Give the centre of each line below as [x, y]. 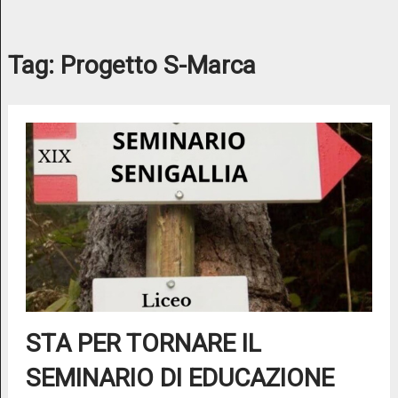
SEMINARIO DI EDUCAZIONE [179, 378]
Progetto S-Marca [158, 65]
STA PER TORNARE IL [143, 344]
